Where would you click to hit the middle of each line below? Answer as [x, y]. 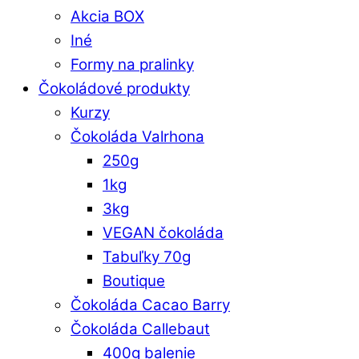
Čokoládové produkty [114, 89]
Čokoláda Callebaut [140, 329]
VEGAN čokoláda [163, 233]
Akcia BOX [107, 17]
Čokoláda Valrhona [137, 137]
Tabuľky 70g [147, 257]
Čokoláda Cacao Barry [150, 305]
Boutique [134, 281]
